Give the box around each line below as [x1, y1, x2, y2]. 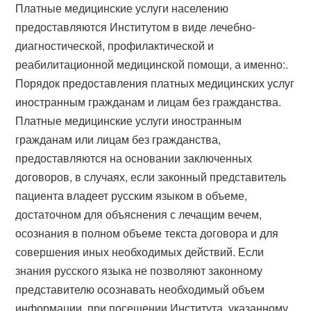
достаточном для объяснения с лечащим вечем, [15, 205, 262, 222]
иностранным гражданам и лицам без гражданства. [15, 93, 282, 110]
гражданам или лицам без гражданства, [15, 131, 221, 147]
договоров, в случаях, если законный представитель [15, 168, 287, 185]
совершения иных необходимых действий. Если [15, 243, 264, 260]
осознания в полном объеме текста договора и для [15, 224, 279, 241]
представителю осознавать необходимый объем [15, 280, 265, 297]
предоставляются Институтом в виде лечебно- [15, 18, 256, 35]
